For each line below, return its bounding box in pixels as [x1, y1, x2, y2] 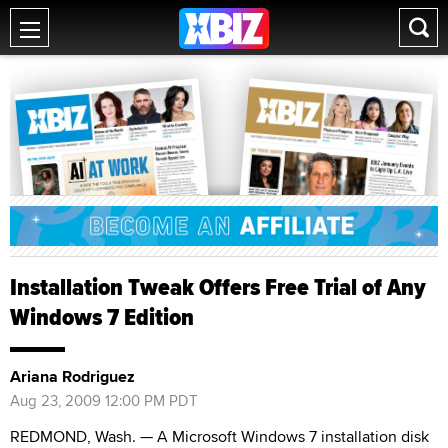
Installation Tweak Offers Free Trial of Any [10, 268, 426, 305]
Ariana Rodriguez [10, 364, 135, 388]
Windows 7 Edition [10, 298, 194, 335]
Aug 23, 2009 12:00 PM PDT [10, 389, 198, 411]
